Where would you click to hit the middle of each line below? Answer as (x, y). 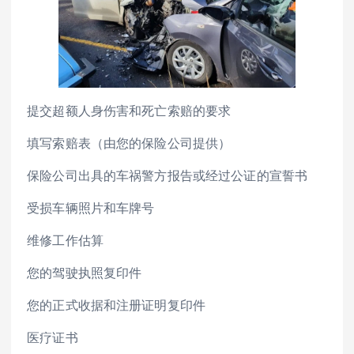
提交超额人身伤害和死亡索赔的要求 (129, 110)
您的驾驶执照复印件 (85, 273)
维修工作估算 (65, 241)
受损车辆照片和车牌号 (91, 208)
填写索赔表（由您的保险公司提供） (129, 143)
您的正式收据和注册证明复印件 (117, 305)
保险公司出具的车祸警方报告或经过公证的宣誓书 (168, 176)
